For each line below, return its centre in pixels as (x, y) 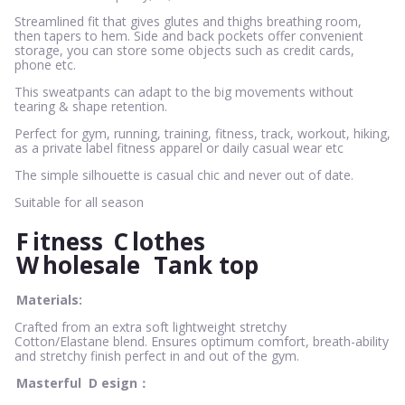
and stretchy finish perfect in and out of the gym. (157, 355)
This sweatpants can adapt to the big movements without (184, 91)
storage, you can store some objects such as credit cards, (184, 50)
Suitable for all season (79, 202)
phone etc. (45, 64)
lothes (169, 241)
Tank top (206, 264)
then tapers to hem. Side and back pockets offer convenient (189, 35)
